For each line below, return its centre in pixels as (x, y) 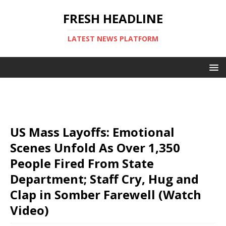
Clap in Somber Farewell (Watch (106, 194)
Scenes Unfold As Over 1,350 (95, 148)
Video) (30, 210)
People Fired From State (82, 163)
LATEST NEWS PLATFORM (113, 39)
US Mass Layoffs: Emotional (92, 132)
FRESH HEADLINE (113, 18)
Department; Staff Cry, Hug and (104, 179)
